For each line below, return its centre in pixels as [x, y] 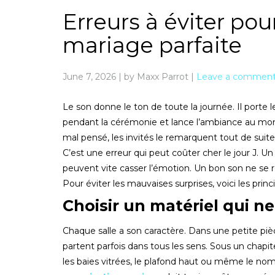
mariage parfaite [152, 45]
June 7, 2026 [89, 76]
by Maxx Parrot [156, 76]
